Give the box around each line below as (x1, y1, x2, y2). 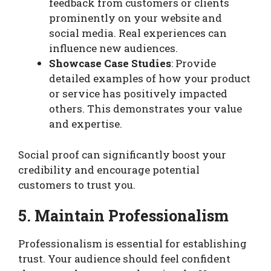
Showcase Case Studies (49, 56, 171, 71)
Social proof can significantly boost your (18, 147, 226, 162)
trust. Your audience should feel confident (18, 252, 230, 266)
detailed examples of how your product (49, 71, 250, 86)
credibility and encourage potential (18, 162, 200, 177)
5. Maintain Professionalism (18, 206, 229, 226)
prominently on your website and (49, 11, 222, 25)
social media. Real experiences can (49, 26, 227, 41)
